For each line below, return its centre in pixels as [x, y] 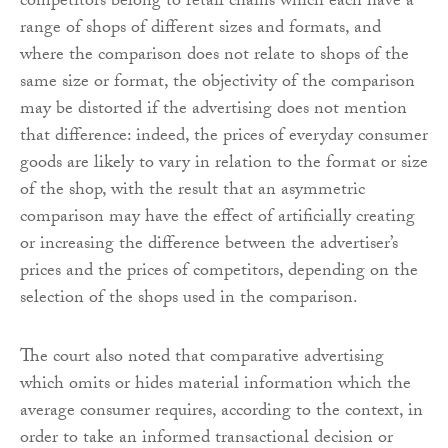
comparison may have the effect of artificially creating [217, 218]
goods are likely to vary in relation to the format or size [224, 164]
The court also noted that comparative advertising [202, 358]
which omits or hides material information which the [215, 385]
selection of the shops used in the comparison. [189, 299]
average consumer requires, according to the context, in [221, 412]
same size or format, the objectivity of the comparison [217, 83]
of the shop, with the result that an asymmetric [192, 191]
